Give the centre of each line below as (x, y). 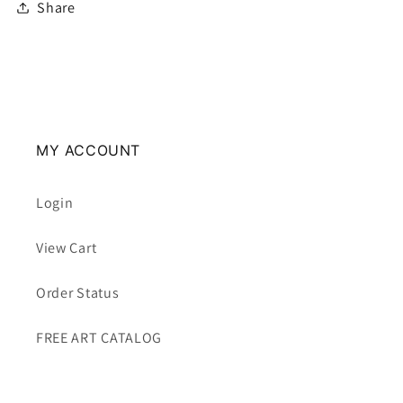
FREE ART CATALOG (99, 337)
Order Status (78, 292)
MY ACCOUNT (88, 151)
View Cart (67, 247)
